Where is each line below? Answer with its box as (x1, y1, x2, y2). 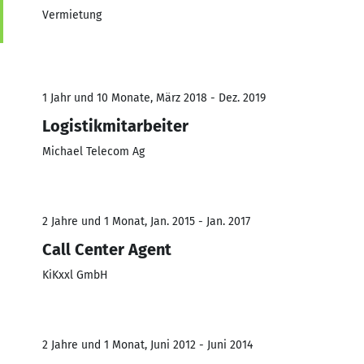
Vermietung (42, 7, 102, 22)
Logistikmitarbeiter (42, 115, 188, 136)
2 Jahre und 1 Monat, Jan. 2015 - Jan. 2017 (42, 214, 250, 228)
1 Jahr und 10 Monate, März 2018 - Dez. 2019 (42, 90, 266, 105)
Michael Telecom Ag (42, 144, 145, 158)
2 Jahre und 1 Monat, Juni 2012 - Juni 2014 (42, 337, 253, 352)
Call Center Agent (42, 239, 171, 259)
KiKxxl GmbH (42, 267, 108, 282)
